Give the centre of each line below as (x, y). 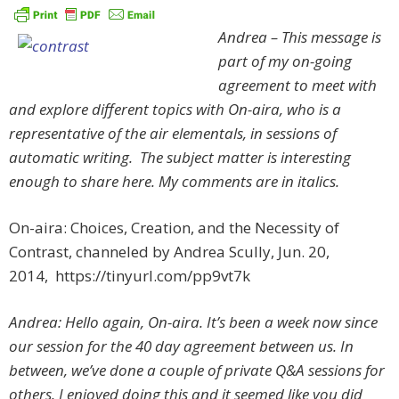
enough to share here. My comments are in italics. (174, 182)
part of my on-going (285, 61)
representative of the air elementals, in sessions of (173, 134)
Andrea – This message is (300, 37)
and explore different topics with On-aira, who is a (175, 110)
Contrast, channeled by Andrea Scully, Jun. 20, (169, 252)
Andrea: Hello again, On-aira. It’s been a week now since (193, 322)
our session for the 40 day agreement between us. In (181, 346)
